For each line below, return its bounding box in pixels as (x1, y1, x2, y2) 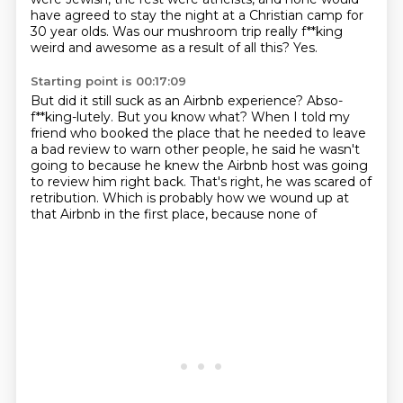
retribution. (30, 190, 103, 206)
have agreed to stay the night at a (30, 7, 249, 23)
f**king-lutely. (30, 109, 117, 125)
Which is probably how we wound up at (102, 190, 349, 206)
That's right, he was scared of (189, 174, 372, 190)
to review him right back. (30, 174, 190, 190)
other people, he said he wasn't (164, 141, 360, 157)
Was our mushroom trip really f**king (112, 23, 343, 40)
